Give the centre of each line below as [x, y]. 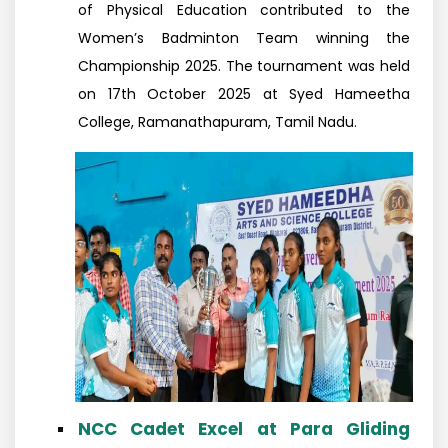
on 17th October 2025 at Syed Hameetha [244, 94]
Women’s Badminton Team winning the [244, 38]
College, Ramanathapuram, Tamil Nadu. [217, 122]
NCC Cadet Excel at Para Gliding [244, 429]
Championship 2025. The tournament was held [244, 66]
